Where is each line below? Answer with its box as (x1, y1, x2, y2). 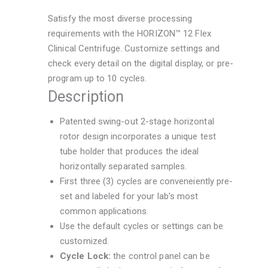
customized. (60, 236, 109, 247)
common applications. (60, 206, 148, 217)
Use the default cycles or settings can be (60, 221, 224, 232)
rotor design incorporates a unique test (60, 131, 216, 142)
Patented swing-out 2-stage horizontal (60, 116, 214, 127)
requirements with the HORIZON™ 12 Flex (48, 28, 211, 39)
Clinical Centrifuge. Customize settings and (48, 42, 220, 54)
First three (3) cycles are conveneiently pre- (60, 176, 233, 187)
